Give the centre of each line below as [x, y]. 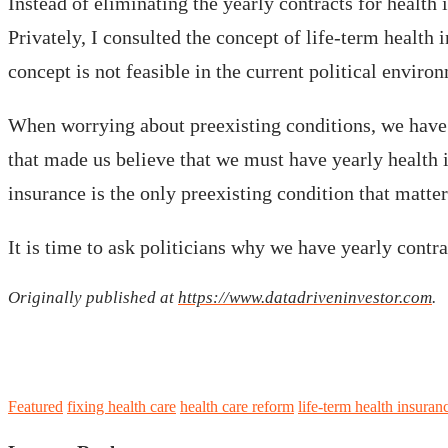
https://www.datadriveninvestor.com [305, 297]
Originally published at [93, 297]
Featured [35, 407]
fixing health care [121, 407]
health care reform [237, 407]
